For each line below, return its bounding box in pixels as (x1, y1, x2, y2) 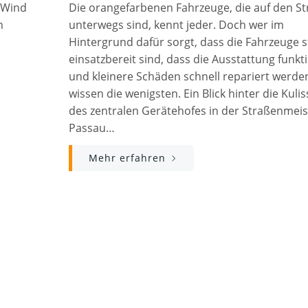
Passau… (69, 120, 115, 135)
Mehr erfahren (89, 151, 166, 164)
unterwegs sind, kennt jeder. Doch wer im (69, 17, 284, 32)
